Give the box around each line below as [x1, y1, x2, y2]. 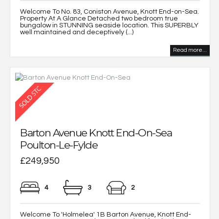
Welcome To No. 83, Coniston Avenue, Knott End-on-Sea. [20, 8, 199, 16]
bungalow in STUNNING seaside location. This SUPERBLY [20, 22, 198, 29]
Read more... [173, 47, 207, 53]
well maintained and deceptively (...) [20, 29, 133, 36]
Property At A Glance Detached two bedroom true [20, 15, 178, 22]
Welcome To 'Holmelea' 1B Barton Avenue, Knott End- [20, 211, 191, 218]
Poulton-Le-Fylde [20, 138, 97, 151]
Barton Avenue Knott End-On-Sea [20, 126, 172, 139]
